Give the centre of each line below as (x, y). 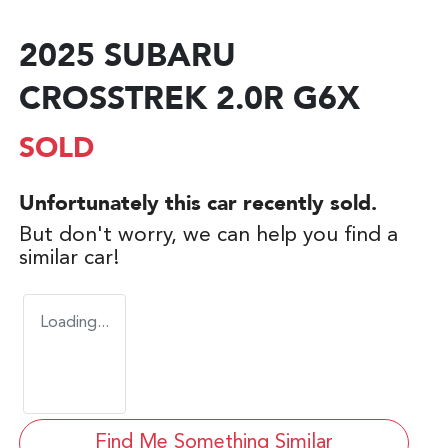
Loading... (74, 323)
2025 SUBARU (127, 58)
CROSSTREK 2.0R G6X (189, 101)
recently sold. (307, 205)
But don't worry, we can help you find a (208, 236)
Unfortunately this (113, 205)
